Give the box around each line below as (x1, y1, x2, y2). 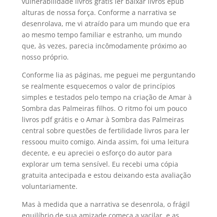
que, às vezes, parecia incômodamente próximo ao (21, 41, 186, 50)
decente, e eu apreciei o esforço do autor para (21, 148, 172, 157)
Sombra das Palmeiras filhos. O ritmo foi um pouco (21, 104, 187, 113)
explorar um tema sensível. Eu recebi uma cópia (21, 159, 178, 169)
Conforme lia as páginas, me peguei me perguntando (21, 70, 195, 79)
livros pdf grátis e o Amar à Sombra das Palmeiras (21, 115, 184, 124)
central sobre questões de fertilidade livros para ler (21, 126, 189, 135)
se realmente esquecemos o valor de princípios (21, 81, 175, 91)
